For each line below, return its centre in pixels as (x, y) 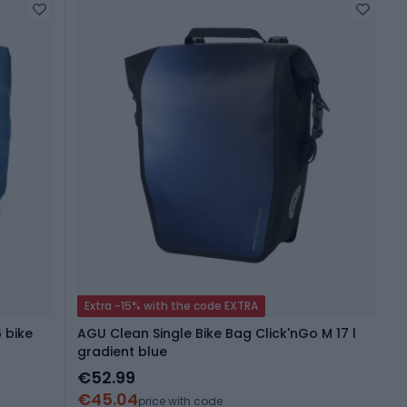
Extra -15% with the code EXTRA (171, 306)
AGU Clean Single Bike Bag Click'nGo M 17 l (217, 334)
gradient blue (122, 352)
